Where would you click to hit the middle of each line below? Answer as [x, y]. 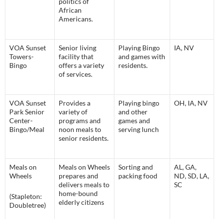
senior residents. [84, 138]
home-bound [78, 194]
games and [134, 121]
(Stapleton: [26, 197]
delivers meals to [84, 185]
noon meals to [80, 130]
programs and [80, 121]
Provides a [75, 103]
